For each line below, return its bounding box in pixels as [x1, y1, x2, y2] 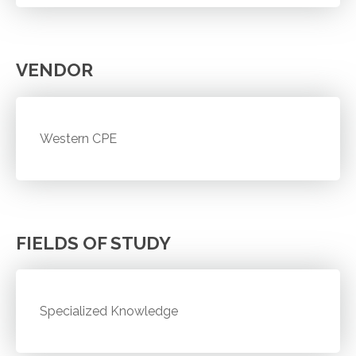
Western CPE [40, 130, 118, 146]
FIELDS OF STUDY [16, 232, 171, 253]
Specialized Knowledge [40, 304, 179, 319]
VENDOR [16, 59, 93, 80]
